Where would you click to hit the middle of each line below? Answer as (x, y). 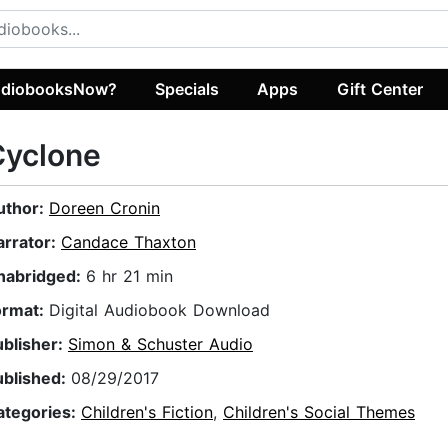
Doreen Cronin (104, 208)
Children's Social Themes (319, 412)
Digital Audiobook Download (159, 310)
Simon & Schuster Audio (160, 344)
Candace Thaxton (128, 242)
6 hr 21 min (129, 276)
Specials (187, 88)
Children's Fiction (147, 412)
